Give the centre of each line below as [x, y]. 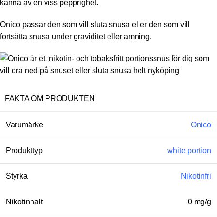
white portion [189, 151]
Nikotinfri [196, 176]
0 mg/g [200, 202]
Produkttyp [24, 151]
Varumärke [24, 125]
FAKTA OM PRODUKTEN [50, 99]
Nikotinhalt [24, 202]
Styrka [17, 176]
